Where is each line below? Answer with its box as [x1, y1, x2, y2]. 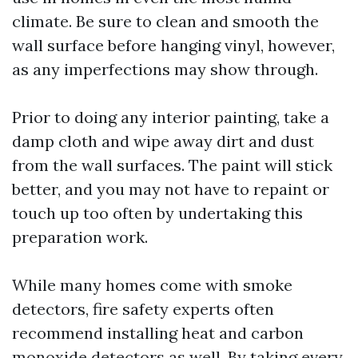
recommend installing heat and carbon [12, 323, 304, 343]
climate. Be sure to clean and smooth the [12, 11, 319, 31]
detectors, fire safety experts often [12, 299, 274, 319]
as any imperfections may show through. [12, 59, 318, 79]
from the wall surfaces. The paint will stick [12, 155, 332, 175]
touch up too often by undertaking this [12, 203, 303, 223]
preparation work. [12, 227, 148, 247]
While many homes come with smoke [12, 275, 292, 295]
